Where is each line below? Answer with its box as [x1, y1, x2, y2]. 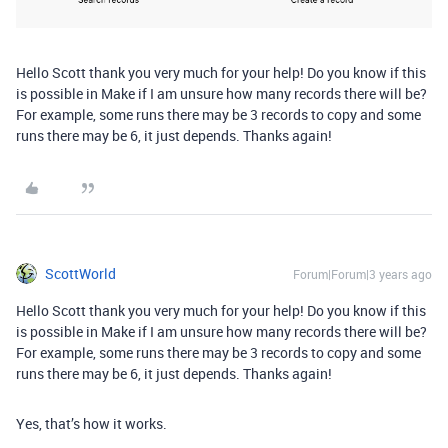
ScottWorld [45, 263, 116, 283]
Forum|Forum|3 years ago [293, 265, 432, 282]
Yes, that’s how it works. [16, 413, 167, 433]
